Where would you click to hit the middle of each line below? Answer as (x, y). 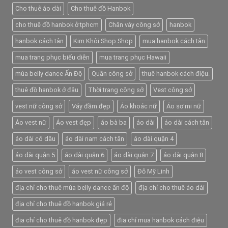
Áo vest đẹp (74, 123)
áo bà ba (114, 123)
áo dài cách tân (187, 123)
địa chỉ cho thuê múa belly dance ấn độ (72, 188)
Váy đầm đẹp (91, 106)
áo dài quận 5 (35, 155)
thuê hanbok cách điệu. (176, 74)
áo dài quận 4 (154, 139)
